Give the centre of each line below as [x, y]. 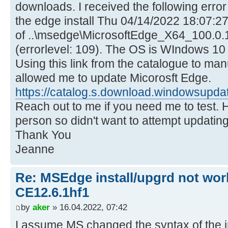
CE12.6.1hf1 [52, 192]
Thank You [43, 135]
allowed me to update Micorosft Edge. [113, 78]
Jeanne [35, 149]
